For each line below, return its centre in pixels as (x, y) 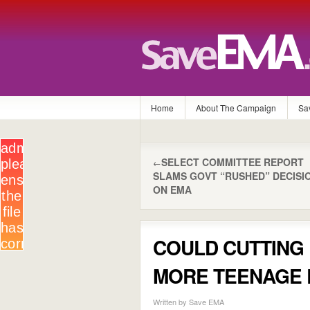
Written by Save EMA (189, 302)
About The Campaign (236, 108)
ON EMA (172, 190)
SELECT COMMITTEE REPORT (232, 162)
